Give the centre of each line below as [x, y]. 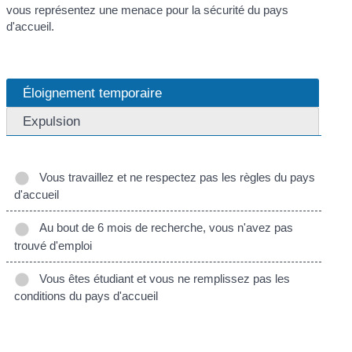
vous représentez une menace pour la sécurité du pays [148, 9]
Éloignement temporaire [93, 93]
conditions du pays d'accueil [86, 295]
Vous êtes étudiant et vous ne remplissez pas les [162, 278]
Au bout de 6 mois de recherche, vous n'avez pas [163, 228]
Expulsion [52, 121]
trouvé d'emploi [53, 245]
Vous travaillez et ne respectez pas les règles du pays [174, 178]
